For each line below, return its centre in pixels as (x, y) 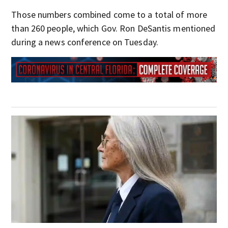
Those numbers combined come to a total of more (109, 15)
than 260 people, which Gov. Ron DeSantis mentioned (113, 28)
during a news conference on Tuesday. (85, 42)
